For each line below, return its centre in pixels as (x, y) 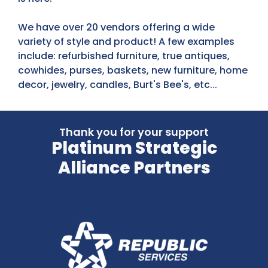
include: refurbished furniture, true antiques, (124, 56)
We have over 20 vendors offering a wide (116, 28)
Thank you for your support (134, 132)
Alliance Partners (134, 167)
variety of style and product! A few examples (126, 42)
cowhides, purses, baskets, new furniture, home (133, 71)
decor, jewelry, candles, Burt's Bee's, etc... (118, 85)
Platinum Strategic (134, 148)
